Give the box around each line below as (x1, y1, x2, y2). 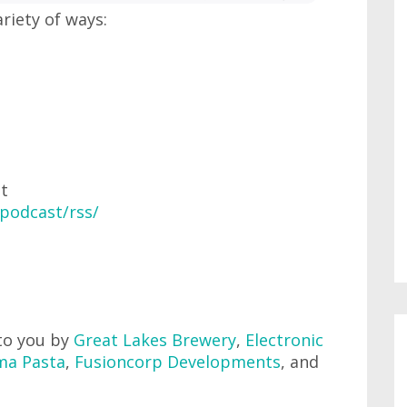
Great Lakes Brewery (74, 329, 236, 352)
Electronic (245, 329, 323, 352)
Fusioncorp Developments (74, 351, 281, 373)
